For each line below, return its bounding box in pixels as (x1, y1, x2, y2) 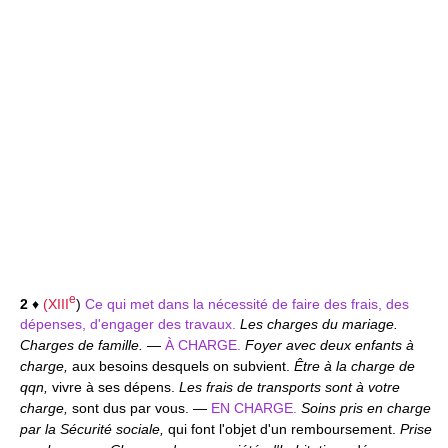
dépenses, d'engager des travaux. (20, 316, 240, 333)
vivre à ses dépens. (52, 379, 179, 396)
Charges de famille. (20, 337, 147, 354)
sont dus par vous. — (72, 400, 211, 417)
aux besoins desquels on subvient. (72, 358, 294, 375)
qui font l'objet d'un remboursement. (168, 421, 400, 438)
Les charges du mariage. (240, 316, 398, 333)
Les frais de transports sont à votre (179, 379, 400, 396)
